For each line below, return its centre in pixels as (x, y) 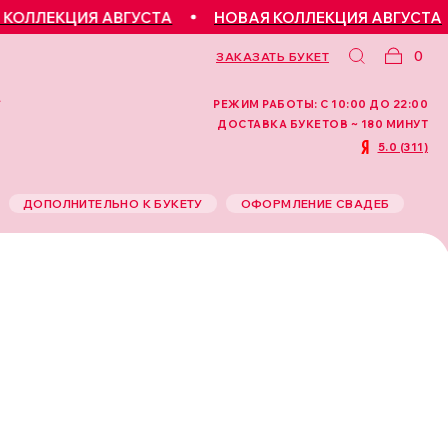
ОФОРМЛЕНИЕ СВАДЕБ (315, 203)
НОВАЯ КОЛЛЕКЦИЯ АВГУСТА (294, 17)
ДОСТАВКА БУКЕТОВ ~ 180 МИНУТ (322, 124)
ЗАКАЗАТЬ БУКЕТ (272, 56)
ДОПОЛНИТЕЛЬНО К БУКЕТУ (113, 203)
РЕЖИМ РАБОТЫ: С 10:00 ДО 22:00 (320, 104)
